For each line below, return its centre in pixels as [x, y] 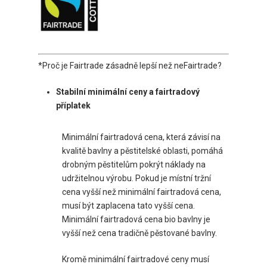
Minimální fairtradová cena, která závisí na [141, 137]
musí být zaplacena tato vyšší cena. [128, 205]
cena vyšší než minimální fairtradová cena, [142, 192]
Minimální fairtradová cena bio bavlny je [136, 219]
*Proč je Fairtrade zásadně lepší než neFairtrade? [130, 65]
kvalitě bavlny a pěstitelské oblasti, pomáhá [142, 150]
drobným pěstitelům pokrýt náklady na [134, 164]
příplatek [73, 105]
